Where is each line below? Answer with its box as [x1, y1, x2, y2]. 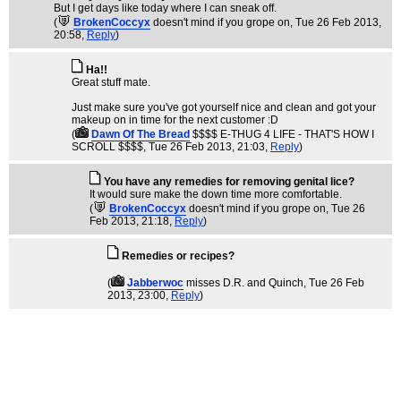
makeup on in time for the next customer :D [72, 114, 278, 126]
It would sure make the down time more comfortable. [90, 188, 342, 200]
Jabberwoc [127, 277, 183, 289]
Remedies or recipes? [122, 250, 235, 262]
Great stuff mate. [72, 76, 150, 89]
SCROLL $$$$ [72, 141, 143, 153]
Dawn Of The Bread [91, 128, 190, 141]
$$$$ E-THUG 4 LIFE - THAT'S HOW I [192, 128, 374, 141]
